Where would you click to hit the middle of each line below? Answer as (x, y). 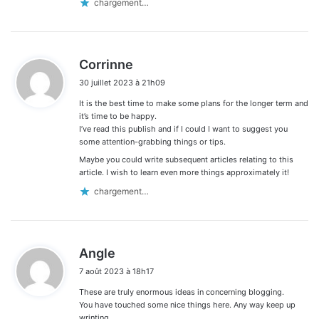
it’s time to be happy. (118, 116)
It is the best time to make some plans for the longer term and (194, 103)
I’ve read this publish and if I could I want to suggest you (183, 129)
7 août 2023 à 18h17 (116, 271)
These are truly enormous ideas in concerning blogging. (182, 292)
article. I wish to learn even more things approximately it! (184, 172)
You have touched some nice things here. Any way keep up (187, 304)
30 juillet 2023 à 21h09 (122, 82)
